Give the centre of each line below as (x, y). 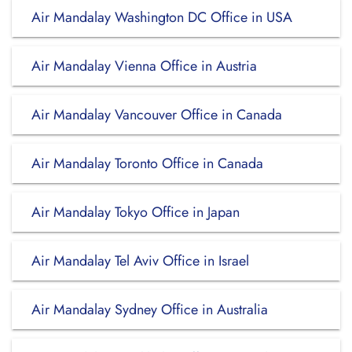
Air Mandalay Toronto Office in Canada (147, 163)
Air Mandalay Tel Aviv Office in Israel (140, 261)
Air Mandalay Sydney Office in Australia (150, 310)
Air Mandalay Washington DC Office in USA (162, 17)
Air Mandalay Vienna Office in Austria (144, 66)
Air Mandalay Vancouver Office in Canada (157, 115)
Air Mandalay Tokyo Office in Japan (136, 212)
